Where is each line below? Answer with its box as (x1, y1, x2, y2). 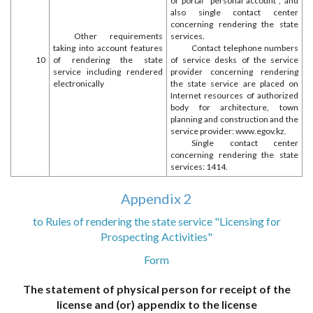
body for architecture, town (170, 102, 298, 112)
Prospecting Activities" (101, 230, 212, 243)
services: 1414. (170, 161, 228, 172)
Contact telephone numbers (191, 43, 298, 53)
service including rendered (53, 66, 163, 77)
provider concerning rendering (170, 66, 298, 77)
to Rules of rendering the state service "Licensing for (32, 214, 281, 228)
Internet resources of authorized (170, 90, 298, 101)
